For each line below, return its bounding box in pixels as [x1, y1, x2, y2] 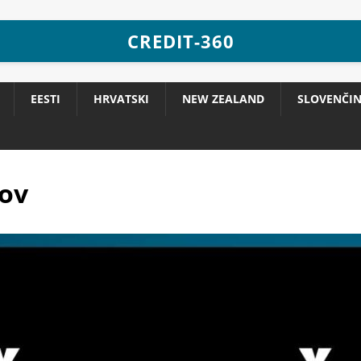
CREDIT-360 [127, 29, 234, 53]
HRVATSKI [93, 91, 149, 106]
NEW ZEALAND [182, 91, 264, 106]
